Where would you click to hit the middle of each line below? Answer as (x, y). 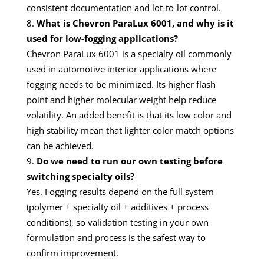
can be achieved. (60, 145)
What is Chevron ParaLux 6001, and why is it (135, 23)
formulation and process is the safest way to (116, 237)
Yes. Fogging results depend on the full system (120, 191)
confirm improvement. (72, 253)
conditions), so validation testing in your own (118, 222)
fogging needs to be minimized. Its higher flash (121, 84)
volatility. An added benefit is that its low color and (129, 115)
